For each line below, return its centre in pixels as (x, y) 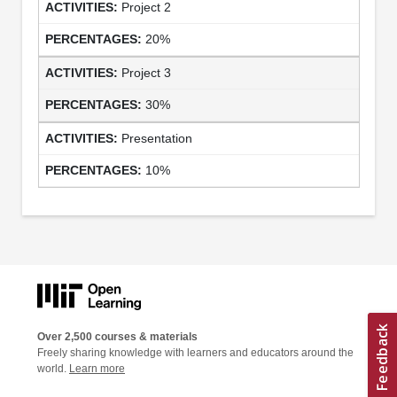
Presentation (156, 138)
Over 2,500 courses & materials (117, 337)
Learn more (97, 369)
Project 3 (146, 72)
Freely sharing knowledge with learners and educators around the (195, 353)
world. (53, 369)
